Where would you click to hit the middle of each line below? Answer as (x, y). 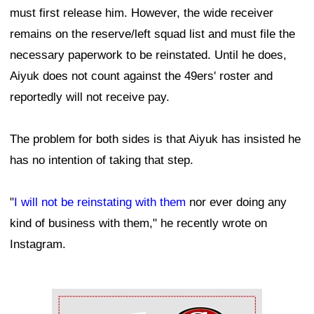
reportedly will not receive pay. (90, 97)
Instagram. (38, 244)
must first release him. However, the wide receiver (142, 13)
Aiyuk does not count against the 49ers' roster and (141, 76)
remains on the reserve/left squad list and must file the (152, 34)
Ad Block (75, 299)
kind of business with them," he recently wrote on (138, 223)
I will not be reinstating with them (100, 202)
